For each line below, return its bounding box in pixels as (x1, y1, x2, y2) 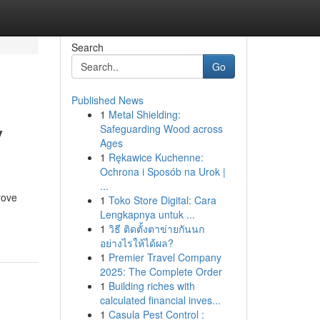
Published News (71, 93, 144, 107)
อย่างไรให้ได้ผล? (99, 236, 174, 250)
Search (71, 40, 104, 54)
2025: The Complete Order (99, 264, 222, 279)
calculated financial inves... (99, 293, 221, 307)
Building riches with (108, 279, 195, 293)
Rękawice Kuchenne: (108, 150, 204, 164)
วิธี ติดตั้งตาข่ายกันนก (108, 221, 204, 236)
